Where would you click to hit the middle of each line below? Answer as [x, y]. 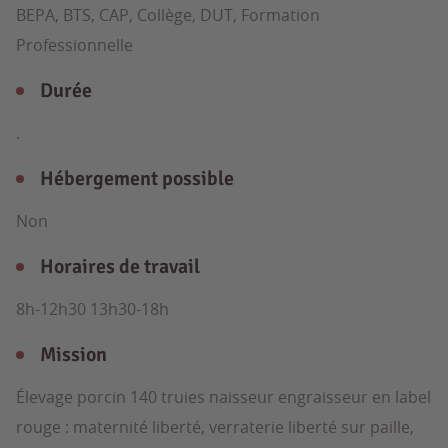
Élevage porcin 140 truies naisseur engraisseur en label [223, 397]
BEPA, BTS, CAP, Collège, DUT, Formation [168, 15]
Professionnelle [74, 45]
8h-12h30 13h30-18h [92, 309]
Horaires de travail [120, 266]
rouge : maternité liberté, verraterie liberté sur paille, [215, 427]
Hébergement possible [137, 178]
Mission [73, 354]
